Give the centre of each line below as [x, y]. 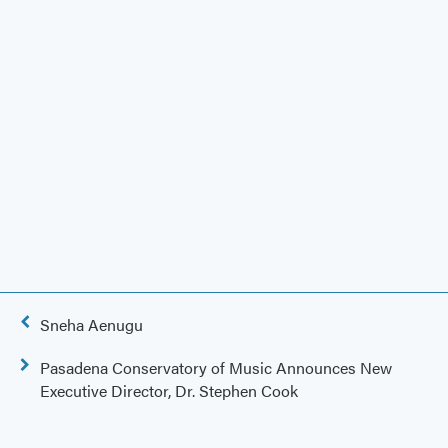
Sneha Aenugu [91, 325]
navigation [55, 347]
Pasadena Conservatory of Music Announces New [216, 368]
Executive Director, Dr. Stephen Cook [169, 391]
